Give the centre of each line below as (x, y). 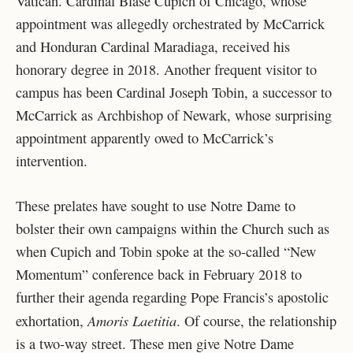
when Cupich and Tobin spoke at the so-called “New (166, 251)
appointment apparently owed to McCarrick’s (145, 138)
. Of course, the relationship (256, 320)
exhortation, (52, 320)
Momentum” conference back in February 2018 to (159, 274)
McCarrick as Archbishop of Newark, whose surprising (174, 115)
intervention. (52, 161)
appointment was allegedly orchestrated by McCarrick (170, 24)
